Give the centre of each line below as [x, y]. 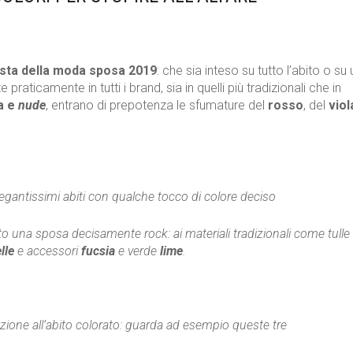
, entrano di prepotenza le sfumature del [157, 106]
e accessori [48, 251]
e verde [137, 251]
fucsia [98, 251]
